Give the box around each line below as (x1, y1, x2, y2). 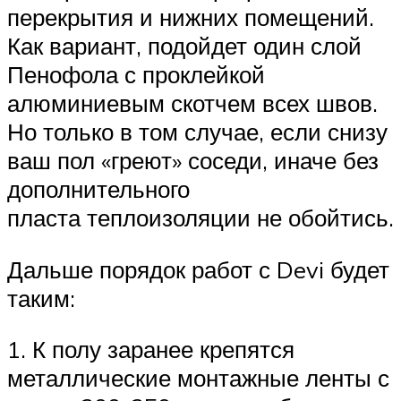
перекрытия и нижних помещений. (7, 3, 374, 32)
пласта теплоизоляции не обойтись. (7, 203, 394, 233)
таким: (7, 283, 75, 312)
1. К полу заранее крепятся (7, 335, 294, 364)
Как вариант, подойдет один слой (7, 31, 362, 61)
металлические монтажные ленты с (7, 363, 389, 393)
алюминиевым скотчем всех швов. (7, 89, 378, 118)
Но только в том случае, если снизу (7, 117, 388, 147)
